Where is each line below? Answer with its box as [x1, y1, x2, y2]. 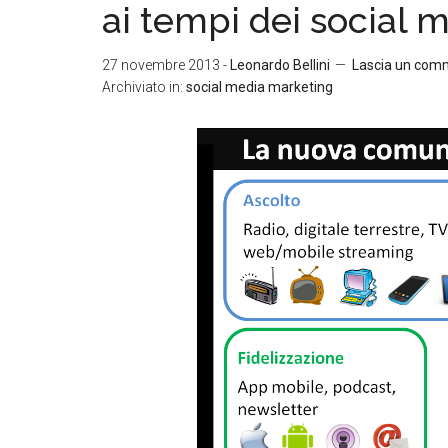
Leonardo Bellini [230, 57, 330, 73]
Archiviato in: [102, 79, 186, 95]
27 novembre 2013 [102, 57, 220, 73]
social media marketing [186, 79, 333, 95]
